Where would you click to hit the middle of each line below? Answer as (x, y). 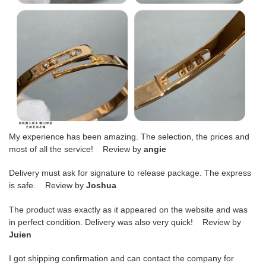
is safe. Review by (47, 186)
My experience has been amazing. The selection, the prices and (129, 136)
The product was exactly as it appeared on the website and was (128, 209)
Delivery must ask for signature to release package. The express (130, 173)
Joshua (101, 186)
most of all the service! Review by (76, 149)
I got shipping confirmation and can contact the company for (121, 259)
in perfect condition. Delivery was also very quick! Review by (125, 222)
